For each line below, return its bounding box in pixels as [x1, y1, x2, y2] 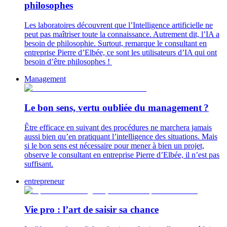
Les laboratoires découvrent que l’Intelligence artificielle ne [24, 21, 213, 30]
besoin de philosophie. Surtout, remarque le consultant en [24, 39, 207, 48]
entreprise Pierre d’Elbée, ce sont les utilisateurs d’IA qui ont [24, 48, 217, 57]
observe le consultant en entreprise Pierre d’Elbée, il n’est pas [24, 150, 219, 159]
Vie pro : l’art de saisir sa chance [24, 204, 159, 215]
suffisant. [24, 159, 53, 168]
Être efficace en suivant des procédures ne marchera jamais [24, 123, 212, 132]
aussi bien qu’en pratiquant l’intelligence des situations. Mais [24, 132, 217, 141]
